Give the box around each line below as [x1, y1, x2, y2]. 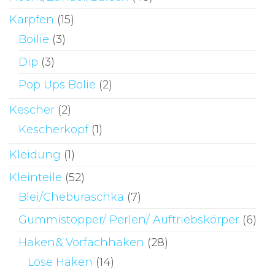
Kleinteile [9, 170, 62, 184]
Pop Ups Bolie [18, 77, 96, 91]
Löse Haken [28, 255, 93, 269]
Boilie [18, 32, 49, 46]
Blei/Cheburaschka [18, 190, 124, 204]
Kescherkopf [18, 122, 88, 136]
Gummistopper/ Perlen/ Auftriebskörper [18, 212, 239, 227]
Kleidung [9, 147, 61, 161]
